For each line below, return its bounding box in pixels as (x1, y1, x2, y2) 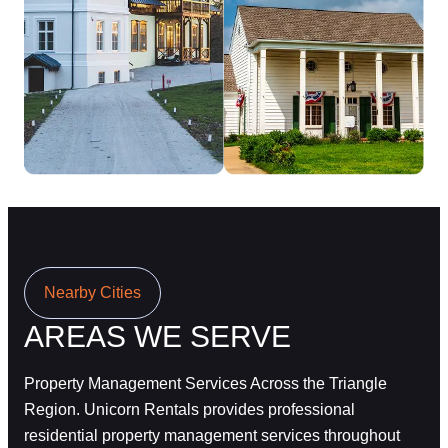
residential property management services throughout (24, 426, 400, 444)
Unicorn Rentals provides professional (84, 400, 355, 418)
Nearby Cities (43, 284, 141, 302)
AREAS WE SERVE (24, 319, 291, 353)
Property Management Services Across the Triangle (24, 374, 387, 392)
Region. (24, 400, 84, 418)
